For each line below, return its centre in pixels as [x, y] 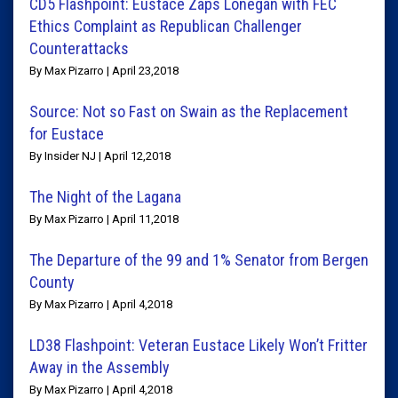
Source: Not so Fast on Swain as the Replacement [189, 111]
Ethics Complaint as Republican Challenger [166, 26]
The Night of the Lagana [105, 197]
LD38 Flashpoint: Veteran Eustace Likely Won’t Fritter [199, 345]
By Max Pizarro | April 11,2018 [104, 219]
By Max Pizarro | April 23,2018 [104, 71]
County [52, 282]
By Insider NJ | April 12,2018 [100, 156]
